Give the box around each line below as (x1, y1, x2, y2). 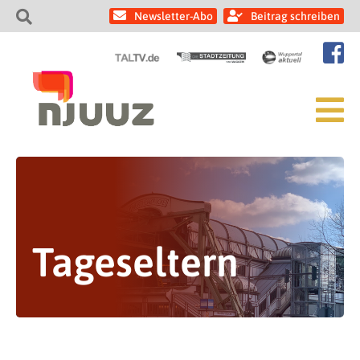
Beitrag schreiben (251, 10, 340, 22)
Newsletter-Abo (134, 10, 213, 22)
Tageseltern (32, 239, 239, 285)
